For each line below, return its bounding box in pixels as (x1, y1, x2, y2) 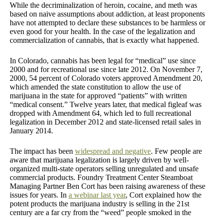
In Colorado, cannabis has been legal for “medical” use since (10, 56, 196, 65)
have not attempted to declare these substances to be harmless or (10, 18, 205, 27)
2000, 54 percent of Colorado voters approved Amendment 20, (10, 73, 202, 82)
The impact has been (10, 146, 75, 155)
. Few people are (151, 146, 202, 155)
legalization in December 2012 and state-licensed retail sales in (10, 117, 201, 126)
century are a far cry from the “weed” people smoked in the (10, 208, 191, 217)
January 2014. (10, 126, 57, 135)
